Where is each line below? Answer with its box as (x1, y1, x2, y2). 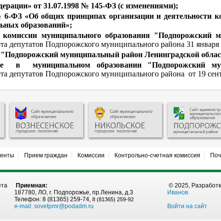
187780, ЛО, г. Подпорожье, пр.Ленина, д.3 (14, 188, 133, 196)
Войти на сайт (167, 202, 207, 210)
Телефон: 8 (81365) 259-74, (14, 195, 92, 203)
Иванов (167, 188, 188, 196)
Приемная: (14, 182, 47, 189)
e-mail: (14, 202, 34, 210)
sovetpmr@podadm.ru (34, 202, 94, 210)
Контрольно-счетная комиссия (114, 151, 200, 159)
